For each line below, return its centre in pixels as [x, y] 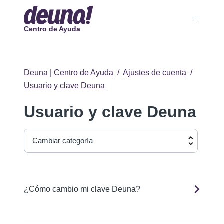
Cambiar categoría [63, 141]
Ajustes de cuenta [155, 73]
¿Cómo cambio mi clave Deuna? [82, 189]
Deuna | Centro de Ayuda [69, 73]
